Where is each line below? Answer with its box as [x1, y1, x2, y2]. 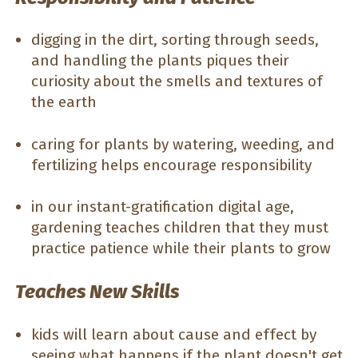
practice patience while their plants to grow [31, 239, 331, 258]
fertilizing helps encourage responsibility [31, 155, 312, 174]
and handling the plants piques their [31, 51, 289, 70]
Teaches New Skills [15, 280, 179, 304]
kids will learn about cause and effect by [31, 324, 316, 344]
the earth [31, 93, 97, 112]
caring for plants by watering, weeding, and [31, 134, 335, 153]
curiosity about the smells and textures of [31, 72, 323, 91]
